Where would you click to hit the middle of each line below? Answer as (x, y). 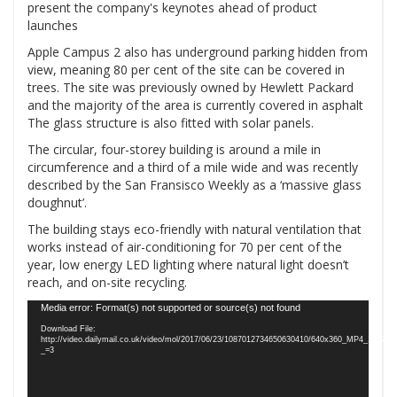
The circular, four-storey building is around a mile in (174, 150)
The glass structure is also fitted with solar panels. (171, 123)
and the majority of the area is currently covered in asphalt (195, 105)
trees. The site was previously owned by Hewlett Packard (191, 88)
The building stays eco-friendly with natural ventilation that (195, 230)
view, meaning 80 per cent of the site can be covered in (186, 70)
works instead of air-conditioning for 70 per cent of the (185, 247)
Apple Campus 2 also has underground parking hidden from (198, 52)
